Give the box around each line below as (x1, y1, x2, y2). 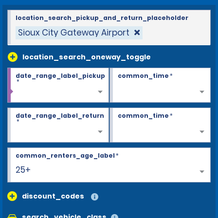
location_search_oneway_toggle (22, 52, 151, 62)
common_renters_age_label (16, 151, 115, 160)
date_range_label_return (16, 111, 104, 120)
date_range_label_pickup (16, 71, 105, 80)
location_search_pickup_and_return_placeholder (16, 13, 188, 22)
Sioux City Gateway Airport (18, 26, 129, 38)
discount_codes (22, 191, 84, 201)
